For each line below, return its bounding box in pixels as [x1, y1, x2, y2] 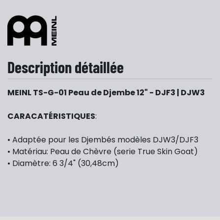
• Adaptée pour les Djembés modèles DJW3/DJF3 [7, 134, 198, 145]
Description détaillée [7, 57, 124, 76]
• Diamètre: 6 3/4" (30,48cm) [7, 158, 119, 169]
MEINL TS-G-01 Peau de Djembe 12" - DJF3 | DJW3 [7, 87, 205, 98]
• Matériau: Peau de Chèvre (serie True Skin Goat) [7, 146, 198, 157]
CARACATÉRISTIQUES [7, 110, 95, 122]
